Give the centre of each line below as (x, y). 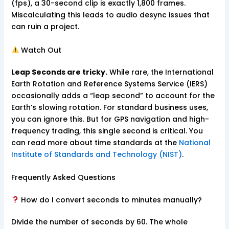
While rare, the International (160, 72)
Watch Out (40, 50)
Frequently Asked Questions (63, 178)
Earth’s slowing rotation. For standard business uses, (109, 107)
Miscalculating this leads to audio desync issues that (110, 15)
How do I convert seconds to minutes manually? (111, 200)
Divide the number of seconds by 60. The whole (99, 222)
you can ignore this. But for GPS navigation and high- (110, 119)
